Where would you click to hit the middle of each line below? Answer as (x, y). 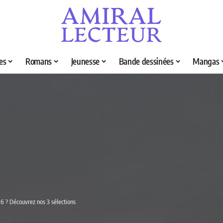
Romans (39, 61)
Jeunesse (85, 61)
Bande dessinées (146, 61)
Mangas (206, 61)
